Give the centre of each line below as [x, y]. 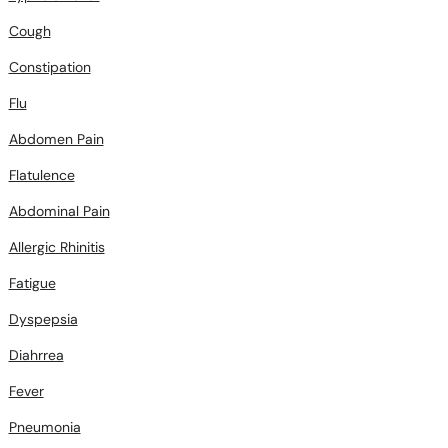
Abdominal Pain [59, 211]
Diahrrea [36, 355]
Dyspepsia [43, 319]
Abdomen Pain [56, 139]
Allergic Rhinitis [56, 247]
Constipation [49, 67]
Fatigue [32, 283]
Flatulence [41, 175]
